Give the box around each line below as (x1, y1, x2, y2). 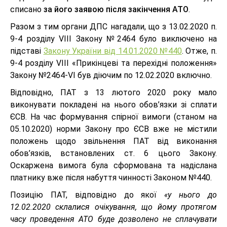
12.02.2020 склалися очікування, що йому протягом (10, 202, 217, 212)
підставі (10, 46, 44, 56)
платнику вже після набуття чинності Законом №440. (10, 173, 212, 182)
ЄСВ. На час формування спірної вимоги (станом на (10, 112, 217, 122)
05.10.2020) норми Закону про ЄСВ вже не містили (10, 124, 217, 134)
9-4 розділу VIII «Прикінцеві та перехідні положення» (10, 58, 217, 68)
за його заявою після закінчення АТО (44, 5, 188, 14)
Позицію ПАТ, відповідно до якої (10, 190, 165, 200)
